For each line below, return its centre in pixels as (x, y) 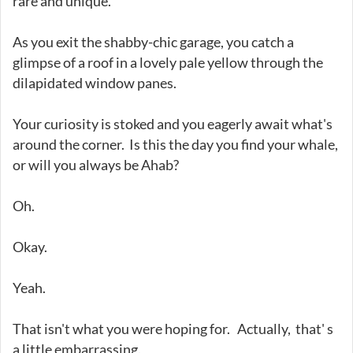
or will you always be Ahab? (96, 164)
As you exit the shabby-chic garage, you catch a (153, 41)
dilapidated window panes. (97, 82)
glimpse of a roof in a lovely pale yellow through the (168, 62)
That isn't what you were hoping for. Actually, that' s (173, 328)
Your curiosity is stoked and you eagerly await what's (173, 123)
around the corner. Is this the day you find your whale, (175, 144)
